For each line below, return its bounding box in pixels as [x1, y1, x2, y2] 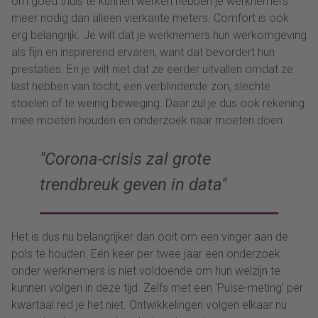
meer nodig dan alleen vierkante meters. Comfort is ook [11, 11, 289, 25]
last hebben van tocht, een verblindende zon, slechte [11, 79, 270, 93]
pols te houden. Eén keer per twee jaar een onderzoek [11, 246, 280, 261]
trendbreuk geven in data [40, 174, 221, 194]
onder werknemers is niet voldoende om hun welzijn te [11, 263, 280, 278]
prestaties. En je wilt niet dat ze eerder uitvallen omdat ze [11, 62, 293, 76]
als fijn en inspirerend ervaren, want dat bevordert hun [11, 45, 275, 59]
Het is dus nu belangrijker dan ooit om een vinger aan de [11, 229, 288, 243]
